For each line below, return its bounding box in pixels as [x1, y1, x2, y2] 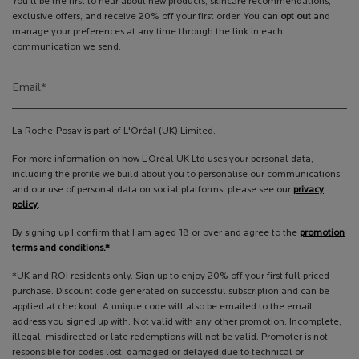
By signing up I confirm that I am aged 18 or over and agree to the [12, 228, 300, 238]
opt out [280, 11, 311, 22]
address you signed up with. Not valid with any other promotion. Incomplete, [12, 317, 341, 327]
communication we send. [12, 42, 121, 52]
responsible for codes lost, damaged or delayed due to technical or [12, 347, 304, 357]
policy [12, 200, 38, 210]
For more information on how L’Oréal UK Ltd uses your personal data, [12, 154, 313, 164]
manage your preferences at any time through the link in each [12, 26, 283, 37]
